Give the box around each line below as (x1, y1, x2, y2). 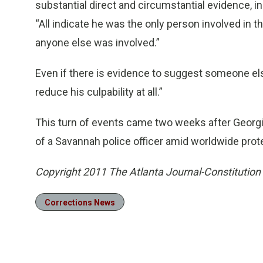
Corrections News (45, 198, 115, 207)
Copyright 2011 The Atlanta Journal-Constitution (35, 166, 261, 178)
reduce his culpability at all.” (35, 86, 163, 98)
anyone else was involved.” (35, 36, 160, 49)
